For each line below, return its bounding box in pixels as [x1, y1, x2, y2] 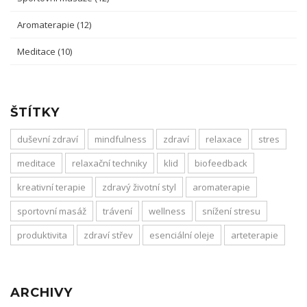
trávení [103, 205, 132, 217]
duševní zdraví [17, 133, 78, 145]
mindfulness [95, 133, 147, 145]
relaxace [206, 133, 242, 145]
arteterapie [231, 229, 278, 241]
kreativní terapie [17, 181, 86, 193]
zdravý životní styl [102, 181, 176, 193]
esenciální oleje [149, 229, 214, 241]
